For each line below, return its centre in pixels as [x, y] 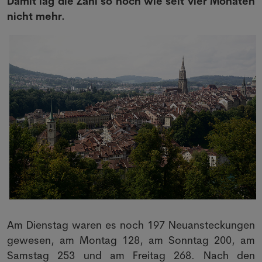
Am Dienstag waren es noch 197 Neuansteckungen [131, 225]
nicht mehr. [36, 16]
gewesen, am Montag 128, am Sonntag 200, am [131, 240]
